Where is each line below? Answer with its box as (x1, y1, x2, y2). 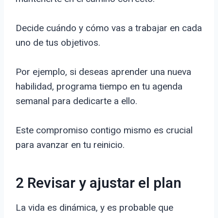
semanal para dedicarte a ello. (16, 95, 137, 107)
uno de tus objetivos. (16, 37, 100, 49)
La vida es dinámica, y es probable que (16, 202, 173, 214)
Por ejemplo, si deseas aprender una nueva (16, 66, 191, 78)
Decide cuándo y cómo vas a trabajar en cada (16, 22, 202, 34)
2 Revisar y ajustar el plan (16, 173, 182, 195)
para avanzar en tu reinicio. (16, 139, 125, 151)
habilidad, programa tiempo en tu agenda (16, 81, 182, 92)
